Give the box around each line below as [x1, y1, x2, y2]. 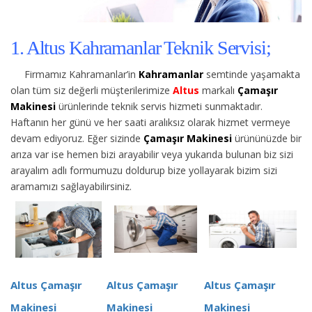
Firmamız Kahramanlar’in [24, 67, 139, 81]
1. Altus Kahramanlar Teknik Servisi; [10, 36, 271, 58]
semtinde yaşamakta [203, 67, 300, 81]
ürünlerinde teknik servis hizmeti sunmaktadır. [56, 99, 263, 113]
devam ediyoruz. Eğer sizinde [10, 131, 141, 145]
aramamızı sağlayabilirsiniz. [10, 179, 132, 193]
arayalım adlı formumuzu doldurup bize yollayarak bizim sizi [10, 163, 277, 177]
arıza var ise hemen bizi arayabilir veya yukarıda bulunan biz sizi [10, 147, 293, 161]
